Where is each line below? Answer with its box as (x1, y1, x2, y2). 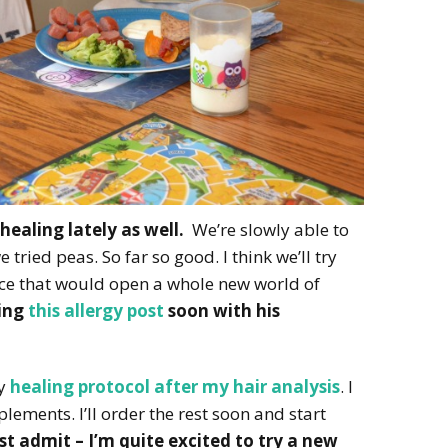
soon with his (164, 298, 280, 322)
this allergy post (28, 298, 164, 322)
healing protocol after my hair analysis (10, 374, 340, 398)
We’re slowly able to (184, 217, 349, 241)
